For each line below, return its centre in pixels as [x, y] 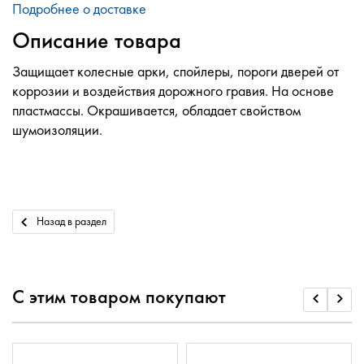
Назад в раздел [71, 221]
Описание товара [97, 41]
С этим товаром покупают [119, 297]
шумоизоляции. [57, 130]
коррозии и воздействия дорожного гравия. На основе [173, 91]
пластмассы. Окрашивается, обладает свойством [156, 110]
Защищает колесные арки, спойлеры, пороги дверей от [175, 71]
